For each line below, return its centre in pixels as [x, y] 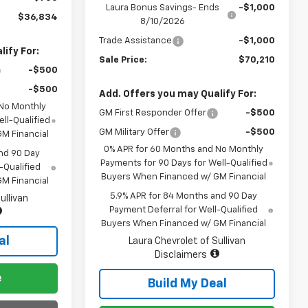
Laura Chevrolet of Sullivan [187, 241]
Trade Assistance [136, 41]
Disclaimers [181, 255]
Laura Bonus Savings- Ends [163, 8]
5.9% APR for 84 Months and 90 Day [184, 196]
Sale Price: [123, 60]
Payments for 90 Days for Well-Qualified [184, 163]
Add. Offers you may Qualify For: [178, 94]
